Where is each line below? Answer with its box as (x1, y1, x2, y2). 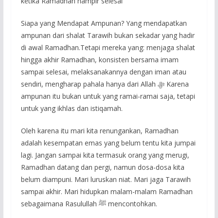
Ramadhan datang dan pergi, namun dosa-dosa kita (20, 162, 184, 172)
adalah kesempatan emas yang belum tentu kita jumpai (20, 138, 196, 147)
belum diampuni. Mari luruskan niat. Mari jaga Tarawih (20, 174, 191, 184)
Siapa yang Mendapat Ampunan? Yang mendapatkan (20, 18, 187, 28)
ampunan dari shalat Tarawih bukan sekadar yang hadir (20, 30, 195, 40)
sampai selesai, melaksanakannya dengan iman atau (20, 67, 186, 76)
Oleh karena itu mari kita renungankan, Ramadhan (20, 126, 179, 135)
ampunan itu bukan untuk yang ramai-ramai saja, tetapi (20, 91, 195, 101)
